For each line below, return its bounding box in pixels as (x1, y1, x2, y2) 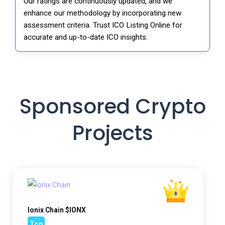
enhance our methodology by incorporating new (24, 9, 181, 18)
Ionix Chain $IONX (28, 206, 86, 214)
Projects (72, 119, 153, 148)
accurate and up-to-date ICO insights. (24, 33, 148, 42)
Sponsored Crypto (19, 92, 206, 121)
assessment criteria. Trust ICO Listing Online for (24, 21, 182, 30)
